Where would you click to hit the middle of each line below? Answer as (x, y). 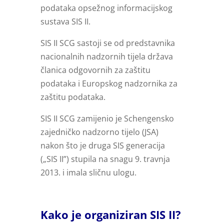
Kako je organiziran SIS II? (110, 215)
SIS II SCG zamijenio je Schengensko (107, 119)
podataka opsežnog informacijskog (106, 8)
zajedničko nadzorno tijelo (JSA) (99, 132)
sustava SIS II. (65, 22)
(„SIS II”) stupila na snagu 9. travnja (105, 159)
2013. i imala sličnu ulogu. (88, 173)
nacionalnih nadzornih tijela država (106, 57)
